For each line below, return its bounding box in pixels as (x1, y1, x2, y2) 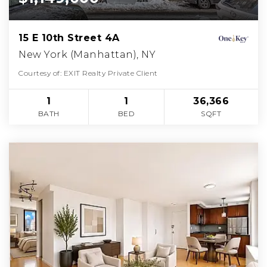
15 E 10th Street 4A (18, 32, 120, 44)
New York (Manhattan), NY (18, 49, 156, 61)
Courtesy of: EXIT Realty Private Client (18, 69, 158, 78)
